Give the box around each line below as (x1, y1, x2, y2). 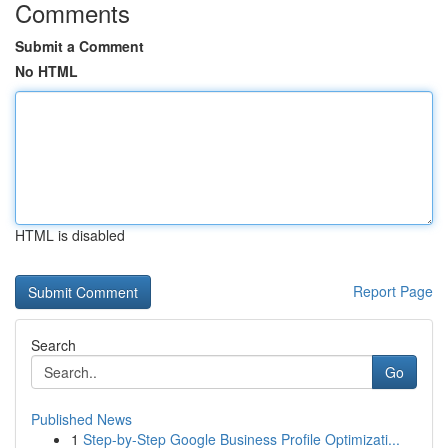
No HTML (15, 61, 78, 81)
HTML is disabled (15, 225, 125, 245)
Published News (31, 409, 132, 429)
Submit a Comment (15, 36, 144, 56)
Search (31, 335, 76, 355)
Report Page (353, 281, 433, 301)
